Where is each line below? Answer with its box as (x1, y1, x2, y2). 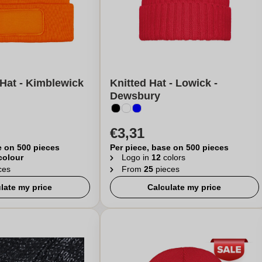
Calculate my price (147, 182, 222, 192)
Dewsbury (109, 90, 160, 102)
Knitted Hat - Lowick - (109, 77, 218, 89)
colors (160, 153, 185, 162)
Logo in (121, 153, 151, 162)
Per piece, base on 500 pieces (109, 143, 229, 152)
